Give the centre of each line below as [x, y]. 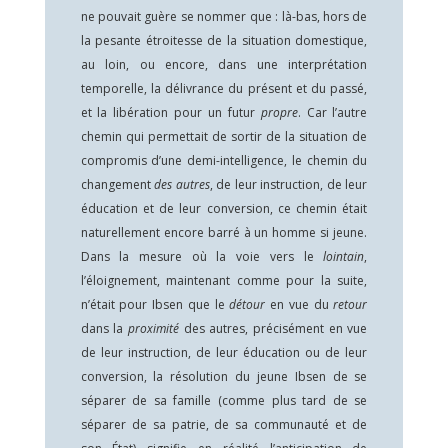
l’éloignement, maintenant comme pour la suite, [224, 280]
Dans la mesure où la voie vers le [202, 256]
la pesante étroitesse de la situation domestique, [224, 40]
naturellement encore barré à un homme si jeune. [224, 232]
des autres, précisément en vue [275, 328]
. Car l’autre [332, 112]
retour [350, 304]
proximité [155, 328]
